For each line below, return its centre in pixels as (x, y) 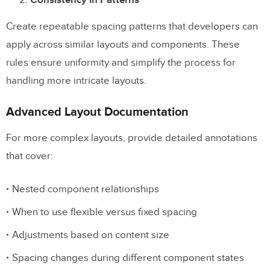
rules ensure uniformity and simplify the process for (121, 62)
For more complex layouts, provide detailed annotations (132, 138)
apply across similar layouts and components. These (123, 44)
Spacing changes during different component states (128, 258)
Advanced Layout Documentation (97, 112)
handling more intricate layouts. (76, 80)
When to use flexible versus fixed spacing (105, 212)
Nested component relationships (86, 189)
